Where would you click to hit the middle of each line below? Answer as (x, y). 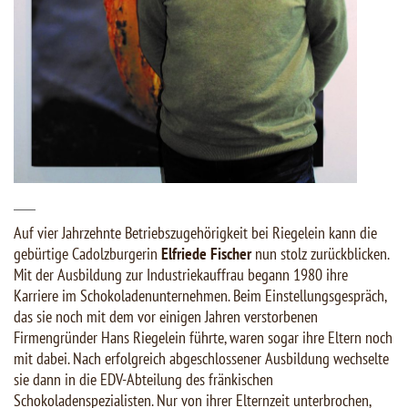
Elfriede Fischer (206, 254)
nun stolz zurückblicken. (320, 254)
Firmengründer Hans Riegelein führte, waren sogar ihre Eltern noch (203, 338)
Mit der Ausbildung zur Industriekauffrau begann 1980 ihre (181, 275)
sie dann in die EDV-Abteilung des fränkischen (143, 380)
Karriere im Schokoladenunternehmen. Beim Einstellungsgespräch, (200, 296)
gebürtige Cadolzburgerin (87, 254)
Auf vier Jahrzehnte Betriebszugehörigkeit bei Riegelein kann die (195, 233)
